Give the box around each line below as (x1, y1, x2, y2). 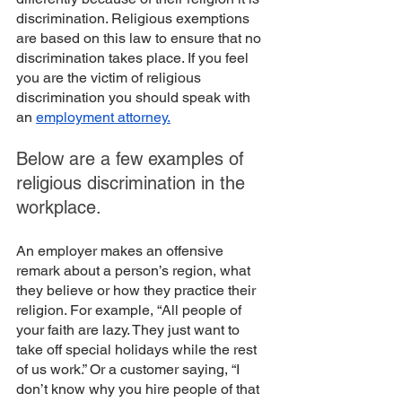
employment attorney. (36, 108, 170, 126)
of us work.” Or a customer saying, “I (16, 360, 243, 378)
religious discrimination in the (16, 171, 250, 194)
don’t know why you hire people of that (16, 380, 263, 398)
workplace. (16, 196, 106, 218)
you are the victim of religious (16, 68, 205, 86)
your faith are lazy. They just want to (16, 320, 243, 338)
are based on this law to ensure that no (16, 29, 265, 47)
